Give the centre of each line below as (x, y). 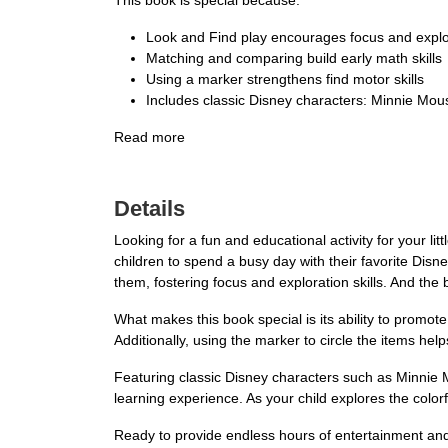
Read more (149, 137)
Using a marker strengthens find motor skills (285, 79)
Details (149, 209)
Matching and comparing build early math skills (294, 58)
